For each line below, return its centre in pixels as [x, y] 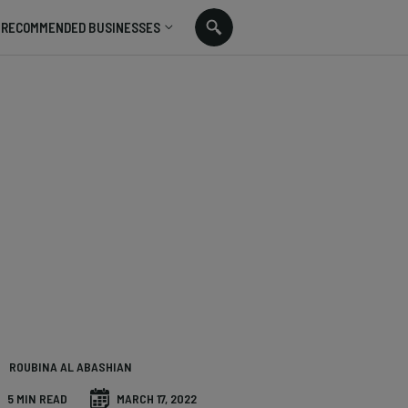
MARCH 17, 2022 [157, 398]
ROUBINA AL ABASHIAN [71, 367]
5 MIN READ [37, 398]
